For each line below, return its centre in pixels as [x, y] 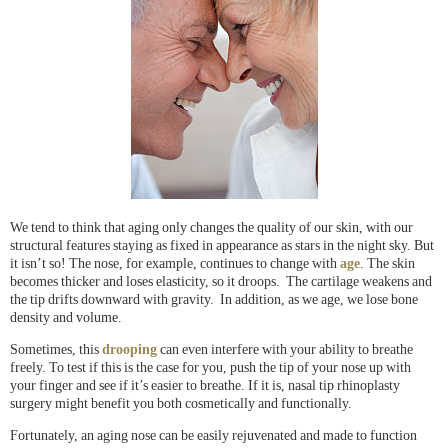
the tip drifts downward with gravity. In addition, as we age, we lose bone [214, 300]
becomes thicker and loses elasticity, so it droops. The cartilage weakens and [221, 282]
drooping [131, 350]
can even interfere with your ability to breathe [286, 350]
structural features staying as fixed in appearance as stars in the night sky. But [222, 246]
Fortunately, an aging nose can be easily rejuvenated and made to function [213, 436]
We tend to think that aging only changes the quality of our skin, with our [211, 228]
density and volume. [66, 318]
